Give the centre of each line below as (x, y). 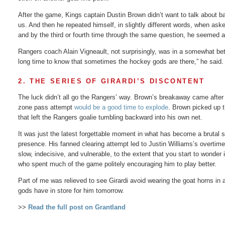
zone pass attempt (46, 107)
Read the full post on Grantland (77, 207)
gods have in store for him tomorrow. (71, 190)
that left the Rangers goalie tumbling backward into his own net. (110, 117)
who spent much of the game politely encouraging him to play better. (118, 164)
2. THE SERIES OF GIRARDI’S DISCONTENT (111, 81)
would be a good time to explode (122, 107)
